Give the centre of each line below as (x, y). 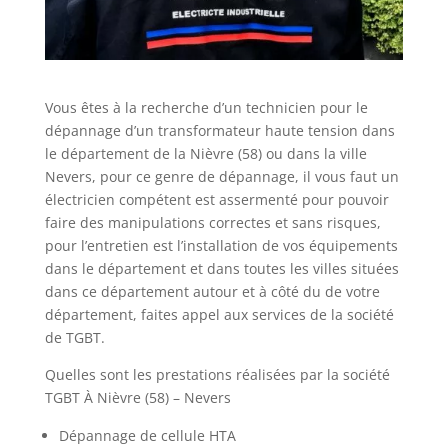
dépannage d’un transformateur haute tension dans (219, 131)
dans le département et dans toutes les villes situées (221, 269)
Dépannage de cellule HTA (147, 436)
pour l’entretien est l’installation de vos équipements (221, 246)
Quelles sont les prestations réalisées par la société (217, 375)
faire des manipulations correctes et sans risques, (212, 223)
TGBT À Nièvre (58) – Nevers (137, 398)
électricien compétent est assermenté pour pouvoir (216, 200)
